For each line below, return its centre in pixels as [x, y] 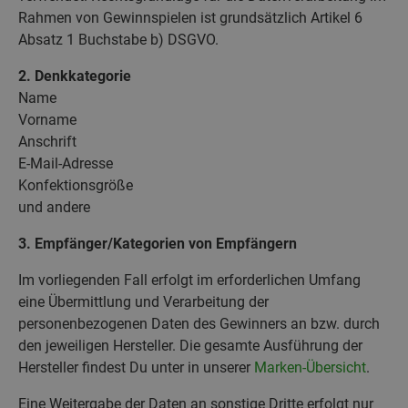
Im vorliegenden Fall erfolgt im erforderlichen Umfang [189, 280]
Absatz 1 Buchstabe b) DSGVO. [118, 39]
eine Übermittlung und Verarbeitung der [143, 301]
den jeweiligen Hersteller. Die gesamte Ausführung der [190, 345]
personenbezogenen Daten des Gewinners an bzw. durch [199, 323]
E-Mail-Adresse [66, 163]
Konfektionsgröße [76, 185]
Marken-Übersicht [310, 367]
